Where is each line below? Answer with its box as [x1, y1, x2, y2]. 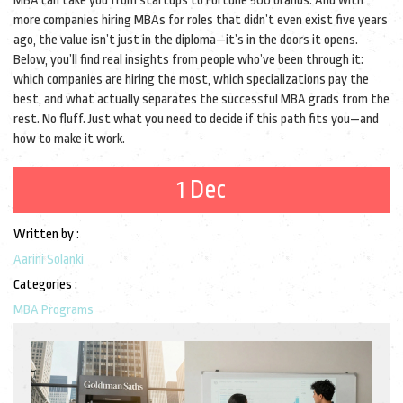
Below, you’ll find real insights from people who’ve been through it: [13, 52, 363, 67]
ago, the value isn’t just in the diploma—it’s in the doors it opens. [13, 32, 358, 48]
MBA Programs [13, 302, 94, 318]
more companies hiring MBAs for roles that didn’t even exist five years [13, 13, 388, 28]
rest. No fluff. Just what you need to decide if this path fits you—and [13, 112, 379, 127]
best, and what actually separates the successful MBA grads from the [13, 92, 390, 107]
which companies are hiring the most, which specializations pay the [13, 72, 369, 87]
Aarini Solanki [13, 252, 84, 267]
